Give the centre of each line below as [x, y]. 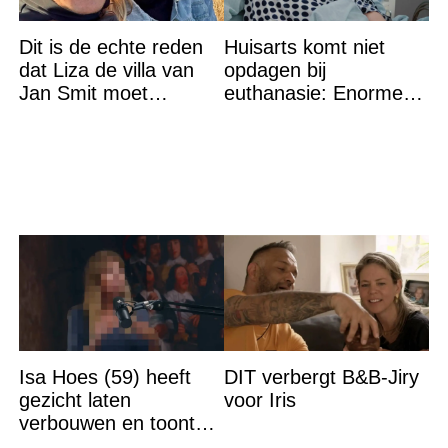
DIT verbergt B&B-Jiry [321, 376]
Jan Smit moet [83, 92]
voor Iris [259, 399]
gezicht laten [74, 399]
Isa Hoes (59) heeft [104, 376]
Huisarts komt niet [304, 46]
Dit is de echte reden [110, 46]
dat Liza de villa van [106, 69]
